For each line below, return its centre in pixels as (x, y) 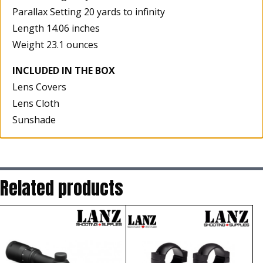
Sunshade (34, 119)
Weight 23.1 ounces (55, 44)
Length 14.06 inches (56, 28)
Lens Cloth (36, 103)
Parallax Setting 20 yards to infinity (89, 11)
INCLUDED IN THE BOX (64, 70)
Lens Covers (39, 87)
